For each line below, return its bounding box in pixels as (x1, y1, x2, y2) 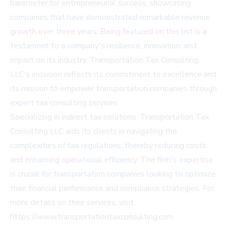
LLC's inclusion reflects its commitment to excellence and (10, 69, 216, 80)
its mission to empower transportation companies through (10, 83, 217, 95)
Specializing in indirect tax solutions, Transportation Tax (10, 111, 209, 123)
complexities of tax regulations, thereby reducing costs (10, 140, 206, 152)
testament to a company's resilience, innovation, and (10, 40, 196, 52)
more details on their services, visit (10, 197, 134, 209)
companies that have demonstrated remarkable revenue (10, 12, 210, 23)
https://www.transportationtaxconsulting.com (10, 211, 174, 223)
